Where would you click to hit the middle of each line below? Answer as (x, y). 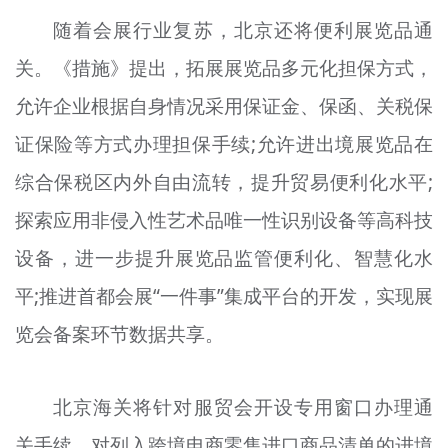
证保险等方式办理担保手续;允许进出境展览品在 (224, 144)
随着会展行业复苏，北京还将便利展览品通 (243, 30)
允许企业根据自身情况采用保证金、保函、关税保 (224, 106)
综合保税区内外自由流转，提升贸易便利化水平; (224, 182)
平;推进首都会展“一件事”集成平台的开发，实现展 (224, 296)
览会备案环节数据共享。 (119, 334)
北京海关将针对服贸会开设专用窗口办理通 (243, 407)
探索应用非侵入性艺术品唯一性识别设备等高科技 (224, 220)
